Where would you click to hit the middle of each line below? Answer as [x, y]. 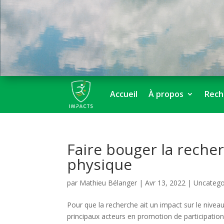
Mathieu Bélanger [108, 183]
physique [100, 164]
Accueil [124, 94]
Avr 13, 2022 [165, 183]
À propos [166, 94]
